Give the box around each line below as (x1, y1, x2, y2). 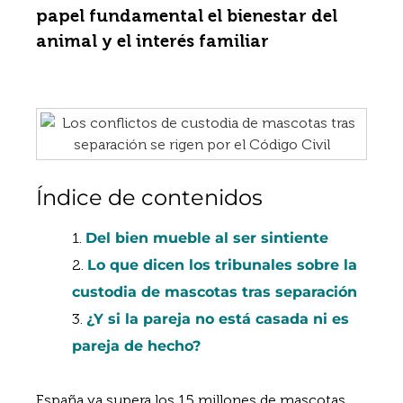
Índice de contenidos (36, 184, 263, 210)
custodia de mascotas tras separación (72, 283, 357, 300)
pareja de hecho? (72, 337, 201, 354)
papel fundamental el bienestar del (36, 5, 337, 26)
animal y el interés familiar (36, 31, 269, 51)
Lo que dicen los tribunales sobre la (87, 256, 357, 273)
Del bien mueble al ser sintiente (85, 229, 328, 246)
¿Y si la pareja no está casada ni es (86, 310, 349, 327)
